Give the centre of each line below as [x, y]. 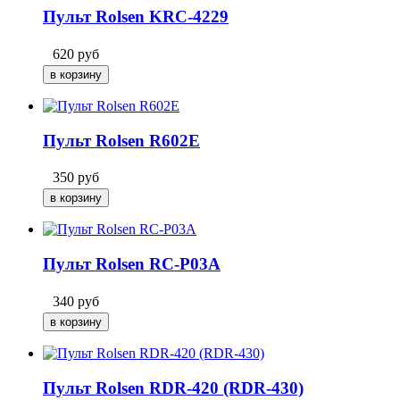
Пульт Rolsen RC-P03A [132, 264]
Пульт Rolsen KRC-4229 [136, 17]
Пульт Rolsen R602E [121, 140]
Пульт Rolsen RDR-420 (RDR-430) [173, 387]
